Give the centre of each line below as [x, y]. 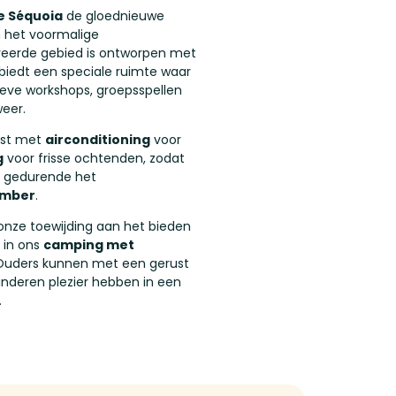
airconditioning [98, 140]
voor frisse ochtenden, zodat [94, 158]
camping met [89, 245]
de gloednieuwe [114, 16]
